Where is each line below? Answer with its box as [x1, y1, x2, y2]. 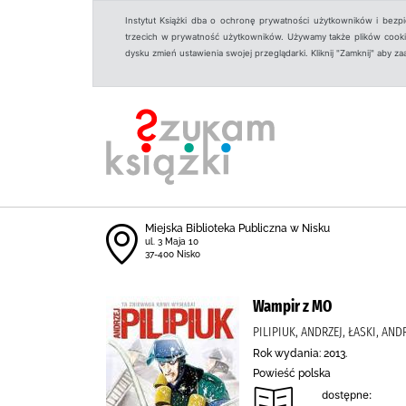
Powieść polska [253, 367, 331, 380]
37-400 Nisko [145, 249, 200, 259]
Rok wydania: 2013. [253, 347, 347, 360]
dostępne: [322, 388, 372, 401]
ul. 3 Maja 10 [145, 237, 198, 246]
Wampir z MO [253, 296, 332, 316]
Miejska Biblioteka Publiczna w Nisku [145, 222, 330, 235]
